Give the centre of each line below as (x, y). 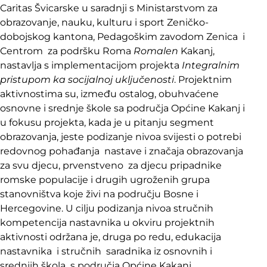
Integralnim (211, 66)
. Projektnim (203, 80)
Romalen (156, 51)
